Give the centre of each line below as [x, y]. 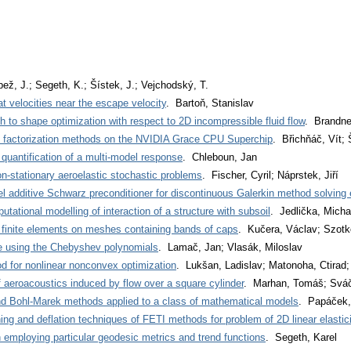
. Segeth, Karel [301, 337]
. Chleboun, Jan [220, 157]
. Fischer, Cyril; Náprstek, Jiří [270, 175]
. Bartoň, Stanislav [210, 103]
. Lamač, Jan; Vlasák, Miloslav [230, 247]
